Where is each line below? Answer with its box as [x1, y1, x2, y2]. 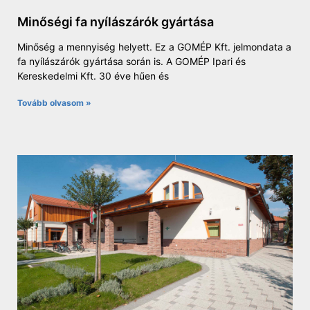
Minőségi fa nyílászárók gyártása [17, 14, 214, 29]
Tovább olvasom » [17, 97, 91, 108]
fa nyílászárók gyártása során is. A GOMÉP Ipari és [17, 55, 246, 67]
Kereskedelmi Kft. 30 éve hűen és [17, 69, 169, 82]
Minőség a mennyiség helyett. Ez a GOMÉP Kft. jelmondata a [17, 40, 291, 53]
